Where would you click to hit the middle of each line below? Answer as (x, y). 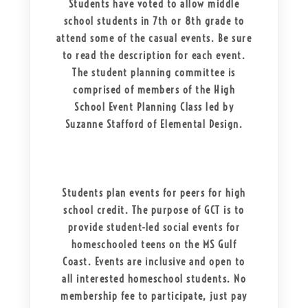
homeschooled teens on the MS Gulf (154, 245)
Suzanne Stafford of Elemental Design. (154, 124)
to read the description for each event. (154, 56)
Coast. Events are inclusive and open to (154, 262)
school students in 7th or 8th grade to (154, 21)
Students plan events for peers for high (154, 193)
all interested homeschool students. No (154, 279)
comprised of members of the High (154, 90)
